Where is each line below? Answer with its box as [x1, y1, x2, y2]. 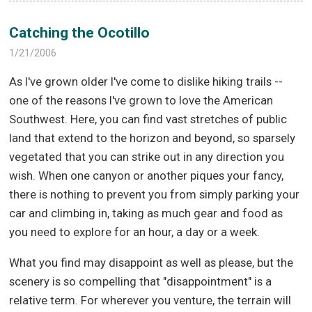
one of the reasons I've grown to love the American [9, 93, 274, 107]
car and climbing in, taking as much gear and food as [9, 205, 283, 220]
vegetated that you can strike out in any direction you [9, 149, 285, 164]
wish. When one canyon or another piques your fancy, [9, 168, 284, 182]
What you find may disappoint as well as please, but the [9, 255, 294, 270]
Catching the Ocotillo [9, 24, 150, 41]
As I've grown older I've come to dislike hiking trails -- [9, 74, 283, 88]
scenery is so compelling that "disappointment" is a [9, 274, 272, 288]
